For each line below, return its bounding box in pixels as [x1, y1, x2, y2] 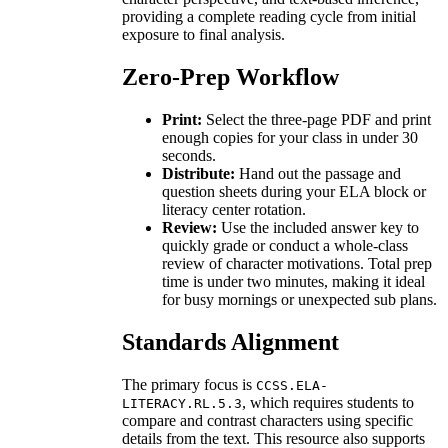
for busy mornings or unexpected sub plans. [162, 290, 437, 308]
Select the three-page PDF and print [202, 110, 431, 128]
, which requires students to [242, 393, 414, 411]
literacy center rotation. [162, 200, 306, 218]
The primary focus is [122, 375, 256, 393]
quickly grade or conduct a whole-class [162, 236, 408, 254]
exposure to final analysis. [122, 25, 285, 43]
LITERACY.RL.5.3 [122, 395, 242, 411]
